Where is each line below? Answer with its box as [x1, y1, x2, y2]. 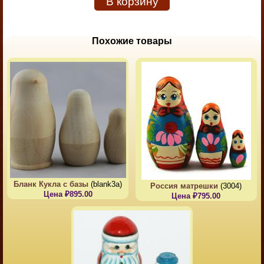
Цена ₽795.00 [171, 192, 221, 201]
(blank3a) [88, 180, 123, 189]
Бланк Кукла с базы [14, 180, 89, 189]
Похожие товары [92, 36, 172, 46]
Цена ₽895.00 [43, 190, 93, 199]
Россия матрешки [150, 181, 219, 191]
